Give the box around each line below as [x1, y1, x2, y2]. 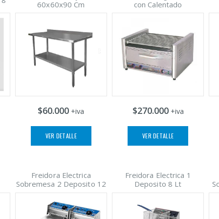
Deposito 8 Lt [134, 179, 182, 189]
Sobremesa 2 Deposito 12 [16, 179, 106, 189]
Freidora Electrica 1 [125, 170, 191, 180]
